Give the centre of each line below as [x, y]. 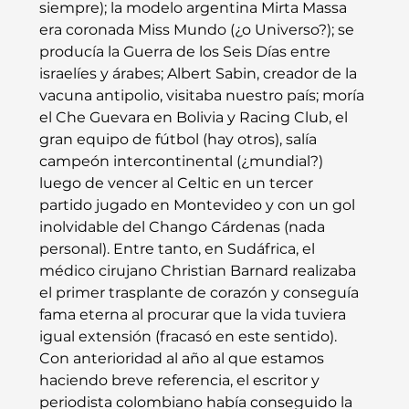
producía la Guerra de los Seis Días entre [186, 52]
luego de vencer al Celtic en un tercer [178, 184]
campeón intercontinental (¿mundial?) [183, 162]
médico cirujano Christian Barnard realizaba [199, 271]
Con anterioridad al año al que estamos [183, 359]
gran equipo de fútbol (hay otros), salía [179, 140]
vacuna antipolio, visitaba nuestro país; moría [203, 96]
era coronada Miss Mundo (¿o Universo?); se [198, 30]
